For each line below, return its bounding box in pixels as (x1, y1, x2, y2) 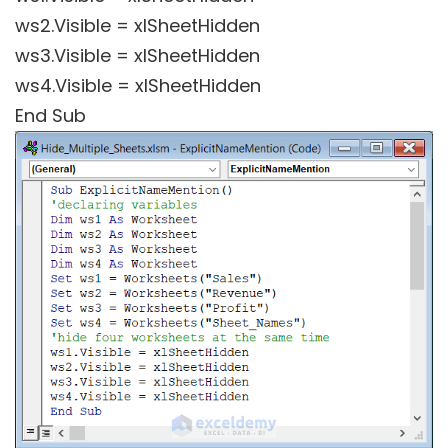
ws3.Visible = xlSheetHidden (15, 43, 260, 69)
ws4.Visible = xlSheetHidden (15, 73, 261, 99)
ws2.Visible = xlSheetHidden (15, 13, 260, 39)
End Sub (15, 103, 86, 129)
